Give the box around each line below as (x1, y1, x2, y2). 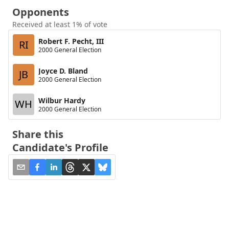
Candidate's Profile (12, 141, 108, 154)
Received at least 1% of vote (12, 19, 107, 29)
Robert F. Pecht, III (38, 36, 104, 46)
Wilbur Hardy (38, 95, 85, 105)
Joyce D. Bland (38, 65, 88, 76)
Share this (12, 127, 63, 141)
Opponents (12, 5, 69, 19)
